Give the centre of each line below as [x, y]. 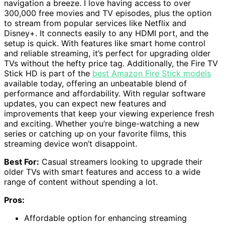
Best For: [22, 162]
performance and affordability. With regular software [105, 94]
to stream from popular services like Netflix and [95, 23]
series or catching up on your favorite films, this [95, 134]
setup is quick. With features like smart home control [105, 43]
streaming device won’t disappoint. [71, 144]
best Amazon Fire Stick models [152, 74]
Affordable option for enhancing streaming [105, 218]
